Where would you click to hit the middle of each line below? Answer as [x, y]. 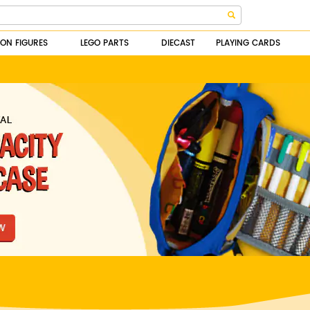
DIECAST [178, 43]
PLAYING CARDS [248, 43]
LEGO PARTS [104, 43]
